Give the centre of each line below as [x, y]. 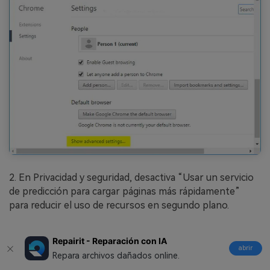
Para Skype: [39, 242]
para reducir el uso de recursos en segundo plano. [119, 205]
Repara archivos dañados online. [116, 256]
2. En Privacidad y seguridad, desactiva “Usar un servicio [131, 177]
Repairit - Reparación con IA [110, 240]
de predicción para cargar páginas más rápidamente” [124, 191]
